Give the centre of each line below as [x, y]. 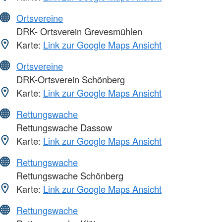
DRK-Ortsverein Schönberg [69, 79]
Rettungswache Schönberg [69, 175]
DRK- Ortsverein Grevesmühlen [78, 31]
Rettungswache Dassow [63, 127]
